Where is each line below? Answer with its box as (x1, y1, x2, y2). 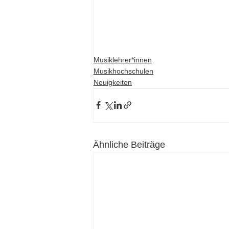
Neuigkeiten (94, 78, 132, 86)
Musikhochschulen (94, 66, 153, 75)
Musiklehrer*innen (94, 55, 152, 64)
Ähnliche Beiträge (93, 139, 165, 150)
